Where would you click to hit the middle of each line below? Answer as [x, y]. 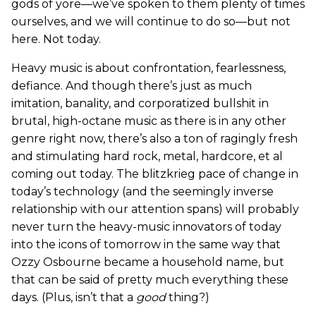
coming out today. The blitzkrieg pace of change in [155, 174]
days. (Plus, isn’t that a [74, 297]
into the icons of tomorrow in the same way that [146, 244]
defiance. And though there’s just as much [132, 86]
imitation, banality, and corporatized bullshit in [140, 103]
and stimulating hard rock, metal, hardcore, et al [147, 156]
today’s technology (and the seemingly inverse [142, 192]
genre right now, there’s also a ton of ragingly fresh [154, 139]
